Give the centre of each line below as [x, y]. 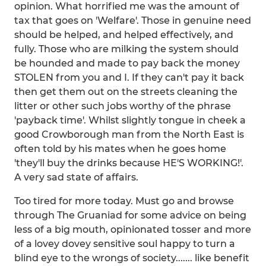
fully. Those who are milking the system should [126, 49]
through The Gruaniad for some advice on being [130, 215]
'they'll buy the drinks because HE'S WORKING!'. [129, 163]
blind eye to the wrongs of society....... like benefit [132, 258]
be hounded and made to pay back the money [127, 63]
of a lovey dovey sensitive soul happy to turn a [125, 244]
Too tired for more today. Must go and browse [124, 201]
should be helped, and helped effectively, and [124, 35]
